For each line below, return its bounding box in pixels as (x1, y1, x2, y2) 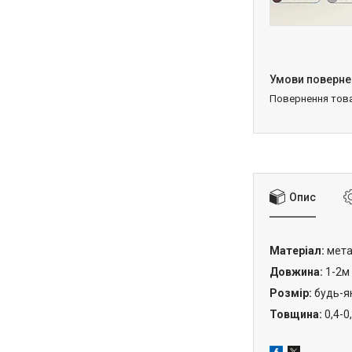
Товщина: (269, 307, 324, 321)
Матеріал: (269, 244, 324, 257)
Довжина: (269, 265, 325, 278)
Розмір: (269, 286, 312, 299)
